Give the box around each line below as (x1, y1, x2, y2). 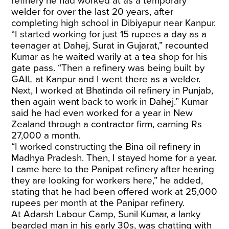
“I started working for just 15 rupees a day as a (11, 29, 207, 40)
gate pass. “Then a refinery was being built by (11, 62, 205, 74)
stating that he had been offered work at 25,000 (11, 186, 218, 197)
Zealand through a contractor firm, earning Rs (11, 119, 202, 130)
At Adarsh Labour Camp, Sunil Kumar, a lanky (11, 209, 201, 220)
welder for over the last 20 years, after (11, 6, 174, 17)
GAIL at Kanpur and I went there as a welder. (11, 74, 201, 85)
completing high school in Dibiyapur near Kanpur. (11, 17, 216, 29)
